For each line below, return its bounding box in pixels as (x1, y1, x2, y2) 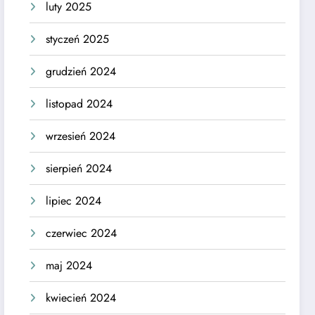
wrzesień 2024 (46, 128, 116, 145)
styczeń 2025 (46, 31, 110, 48)
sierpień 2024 (46, 160, 112, 177)
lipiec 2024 (46, 193, 102, 210)
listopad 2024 (46, 96, 113, 112)
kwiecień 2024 (46, 290, 117, 307)
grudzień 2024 (46, 63, 117, 80)
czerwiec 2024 (46, 225, 117, 242)
